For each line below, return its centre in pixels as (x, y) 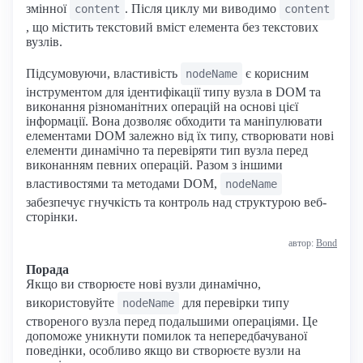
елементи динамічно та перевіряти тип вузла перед (167, 150)
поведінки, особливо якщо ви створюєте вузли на (163, 350)
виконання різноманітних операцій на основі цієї (162, 106)
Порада (47, 269)
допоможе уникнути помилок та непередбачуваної (167, 335)
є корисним (275, 73)
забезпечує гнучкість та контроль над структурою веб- (176, 202)
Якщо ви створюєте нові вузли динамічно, (143, 284)
